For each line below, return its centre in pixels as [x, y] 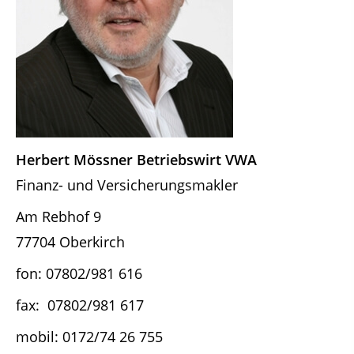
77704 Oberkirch [70, 241]
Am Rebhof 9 [58, 216]
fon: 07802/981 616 [79, 273]
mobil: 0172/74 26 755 [89, 336]
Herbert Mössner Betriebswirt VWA [136, 159]
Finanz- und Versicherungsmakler [127, 185]
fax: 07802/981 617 [80, 305]
